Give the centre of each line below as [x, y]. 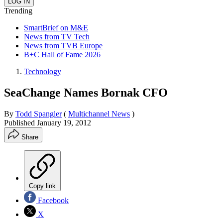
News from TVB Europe [63, 45]
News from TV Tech [57, 36]
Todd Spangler [39, 113]
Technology [43, 71]
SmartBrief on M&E [56, 27]
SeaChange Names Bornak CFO [86, 92]
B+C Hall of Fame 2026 [62, 54]
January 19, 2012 [64, 122]
